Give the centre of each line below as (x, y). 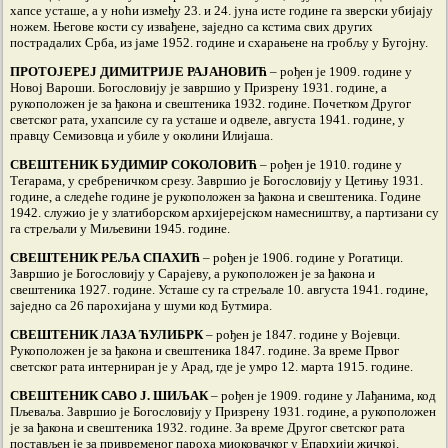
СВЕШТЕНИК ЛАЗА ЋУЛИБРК (108, 334)
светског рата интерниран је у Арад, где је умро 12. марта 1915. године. (211, 366)
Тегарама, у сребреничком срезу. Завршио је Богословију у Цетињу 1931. (216, 180)
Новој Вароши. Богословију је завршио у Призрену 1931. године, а (198, 87)
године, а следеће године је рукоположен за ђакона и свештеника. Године (215, 196)
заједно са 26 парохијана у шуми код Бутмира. (141, 305)
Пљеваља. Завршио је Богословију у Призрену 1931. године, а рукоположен (223, 411)
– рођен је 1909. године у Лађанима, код (323, 395)
